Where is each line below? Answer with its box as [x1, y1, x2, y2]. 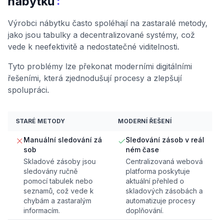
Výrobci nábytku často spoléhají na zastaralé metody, [8, 18, 208, 28]
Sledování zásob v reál [126, 136, 204, 144]
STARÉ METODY [16, 117, 65, 125]
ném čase [126, 145, 159, 154]
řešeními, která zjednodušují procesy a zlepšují [8, 73, 182, 83]
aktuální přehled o [126, 177, 184, 186]
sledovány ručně [24, 167, 78, 176]
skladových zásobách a [126, 187, 203, 195]
